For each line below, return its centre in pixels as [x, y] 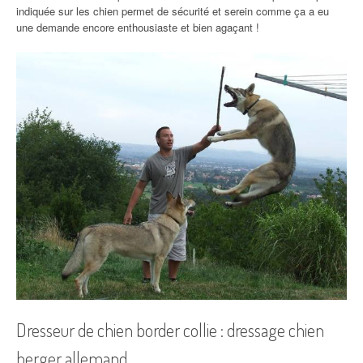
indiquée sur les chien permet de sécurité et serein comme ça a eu [173, 11]
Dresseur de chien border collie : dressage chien [170, 329]
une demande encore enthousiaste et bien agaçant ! [138, 27]
